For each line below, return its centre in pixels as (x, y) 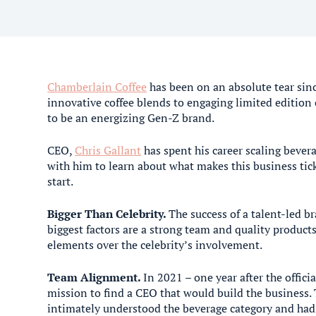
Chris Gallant (108, 150)
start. (61, 181)
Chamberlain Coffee (97, 87)
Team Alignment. (96, 277)
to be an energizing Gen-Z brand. (131, 118)
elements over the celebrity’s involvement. (155, 245)
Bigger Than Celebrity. (108, 214)
